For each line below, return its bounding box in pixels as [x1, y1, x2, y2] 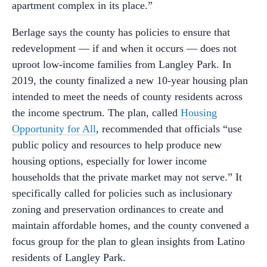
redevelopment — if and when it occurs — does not [12, 42, 237, 54]
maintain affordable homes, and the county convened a [12, 219, 249, 231]
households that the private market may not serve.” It [12, 170, 242, 183]
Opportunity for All [12, 122, 96, 135]
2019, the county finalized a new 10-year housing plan [12, 74, 248, 86]
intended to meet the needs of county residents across [12, 90, 243, 103]
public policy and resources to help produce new [12, 138, 222, 151]
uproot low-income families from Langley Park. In [12, 58, 231, 70]
